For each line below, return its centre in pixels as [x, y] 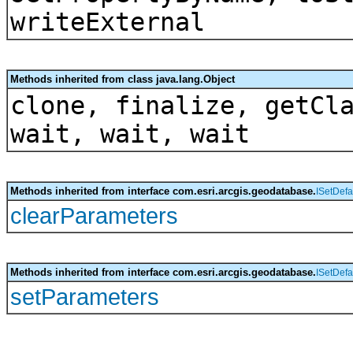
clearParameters [94, 216]
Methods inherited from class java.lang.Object [123, 79]
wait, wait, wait [130, 134]
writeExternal [108, 22]
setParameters [85, 297]
